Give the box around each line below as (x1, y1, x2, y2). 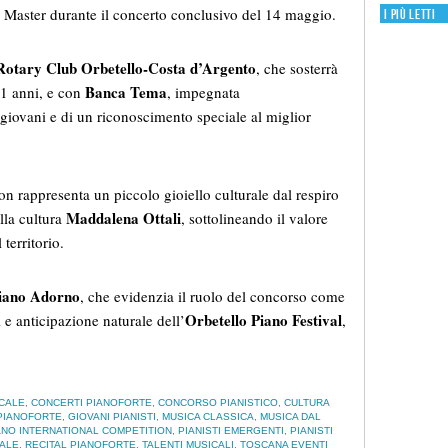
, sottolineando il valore (181, 208, 328, 229)
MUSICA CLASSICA (162, 411, 254, 423)
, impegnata (167, 82, 240, 103)
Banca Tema (85, 81, 167, 104)
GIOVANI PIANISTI (68, 411, 156, 423)
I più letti (384, 5, 436, 23)
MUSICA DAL (260, 411, 321, 423)
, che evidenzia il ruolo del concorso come (80, 286, 345, 307)
